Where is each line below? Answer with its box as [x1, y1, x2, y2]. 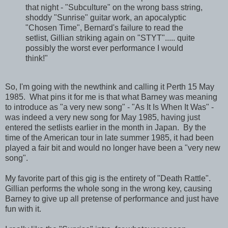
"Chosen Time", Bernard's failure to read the [25, 23, 183, 32]
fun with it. [5, 204, 41, 213]
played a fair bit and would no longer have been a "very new [5, 143, 220, 152]
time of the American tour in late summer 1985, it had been [5, 133, 214, 142]
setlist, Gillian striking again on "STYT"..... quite [25, 33, 195, 42]
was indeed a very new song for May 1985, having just [5, 112, 200, 122]
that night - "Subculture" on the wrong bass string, [25, 3, 203, 12]
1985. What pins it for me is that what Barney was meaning [5, 92, 217, 101]
